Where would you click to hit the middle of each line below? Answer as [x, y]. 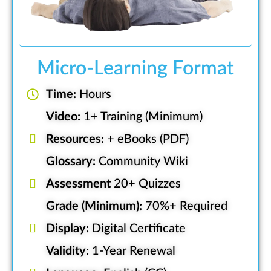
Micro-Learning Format [135, 69]
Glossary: [71, 162]
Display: [67, 229]
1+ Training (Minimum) [142, 117]
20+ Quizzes [146, 184]
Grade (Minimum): [94, 207]
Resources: [75, 139]
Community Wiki [142, 162]
